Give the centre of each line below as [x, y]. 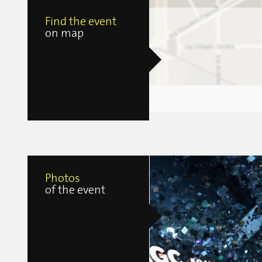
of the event [75, 190]
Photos [63, 179]
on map [64, 34]
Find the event [81, 22]
